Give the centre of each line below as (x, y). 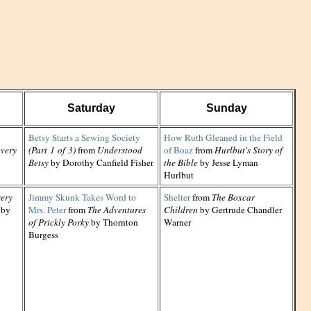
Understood (120, 150)
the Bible (181, 162)
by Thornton (114, 222)
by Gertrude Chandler (240, 210)
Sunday (226, 108)
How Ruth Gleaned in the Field (223, 137)
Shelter (177, 197)
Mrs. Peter (47, 210)
